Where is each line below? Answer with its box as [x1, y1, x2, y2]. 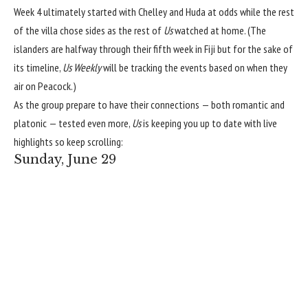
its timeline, [14, 60, 63, 74]
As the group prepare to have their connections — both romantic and [14, 97, 285, 111]
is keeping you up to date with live [141, 115, 277, 130]
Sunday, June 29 [14, 151, 116, 167]
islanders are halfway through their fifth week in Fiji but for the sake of [14, 41, 293, 56]
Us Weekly [63, 60, 101, 74]
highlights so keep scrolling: [14, 134, 123, 148]
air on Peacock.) [14, 78, 76, 93]
